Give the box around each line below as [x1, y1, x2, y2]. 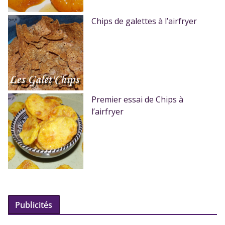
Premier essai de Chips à [91, 94, 183, 105]
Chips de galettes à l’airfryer [91, 16, 197, 27]
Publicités [15, 199, 53, 211]
